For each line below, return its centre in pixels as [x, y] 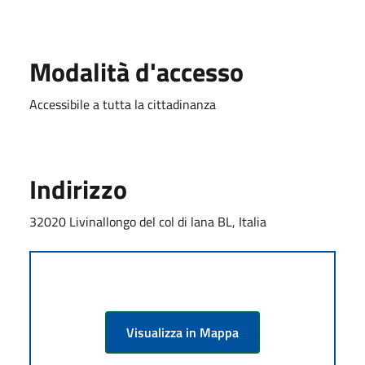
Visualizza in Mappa [182, 332]
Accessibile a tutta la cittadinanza [123, 104]
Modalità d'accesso [136, 71]
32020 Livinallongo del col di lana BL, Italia [148, 221]
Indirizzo [78, 189]
